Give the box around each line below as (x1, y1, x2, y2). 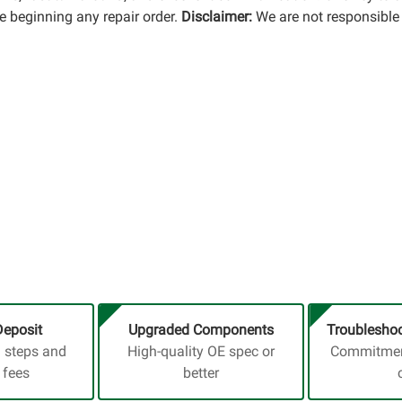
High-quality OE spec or (127, 343, 275, 360)
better (182, 364, 219, 381)
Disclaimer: (181, 8, 256, 25)
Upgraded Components (127, 321, 274, 338)
